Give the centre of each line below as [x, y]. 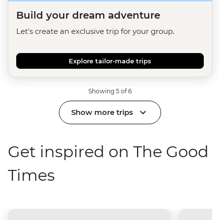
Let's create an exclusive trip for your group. [95, 31]
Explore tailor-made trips [110, 61]
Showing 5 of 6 [110, 91]
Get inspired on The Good [108, 151]
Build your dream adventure [88, 15]
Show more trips [102, 112]
